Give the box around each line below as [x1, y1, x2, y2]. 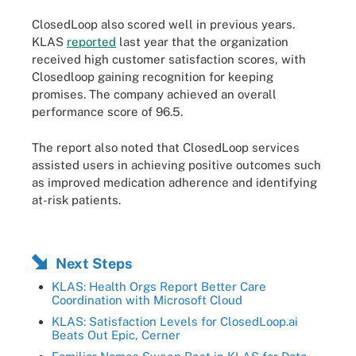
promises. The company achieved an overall [32, 87, 277, 101]
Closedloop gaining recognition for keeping [32, 70, 273, 83]
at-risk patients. [32, 192, 121, 207]
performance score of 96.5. [32, 105, 183, 118]
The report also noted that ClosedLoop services [32, 140, 300, 154]
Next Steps [56, 255, 132, 272]
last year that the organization [116, 35, 288, 48]
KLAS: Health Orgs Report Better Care [52, 280, 266, 293]
